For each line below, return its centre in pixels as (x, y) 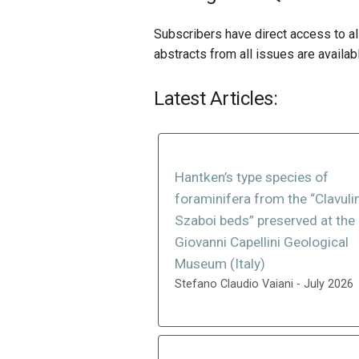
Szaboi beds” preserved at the (265, 220)
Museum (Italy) (220, 264)
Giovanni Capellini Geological (262, 242)
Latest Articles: (216, 99)
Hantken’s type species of (252, 177)
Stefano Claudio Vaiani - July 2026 (264, 284)
